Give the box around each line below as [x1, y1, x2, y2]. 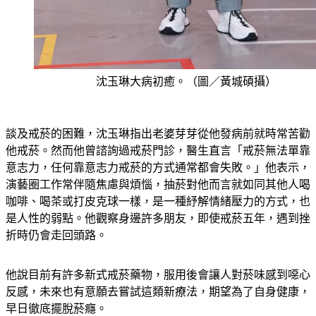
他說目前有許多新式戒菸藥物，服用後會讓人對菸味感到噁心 [6, 269, 310, 281]
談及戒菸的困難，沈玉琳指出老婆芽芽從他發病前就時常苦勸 [6, 128, 310, 140]
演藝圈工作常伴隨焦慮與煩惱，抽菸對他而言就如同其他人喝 [6, 178, 310, 191]
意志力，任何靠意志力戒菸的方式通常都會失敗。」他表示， [6, 162, 310, 174]
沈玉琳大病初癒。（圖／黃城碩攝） [96, 75, 276, 88]
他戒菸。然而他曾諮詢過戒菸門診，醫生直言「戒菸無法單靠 [6, 145, 310, 157]
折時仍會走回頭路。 [6, 229, 107, 242]
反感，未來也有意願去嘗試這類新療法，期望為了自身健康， [6, 286, 310, 298]
